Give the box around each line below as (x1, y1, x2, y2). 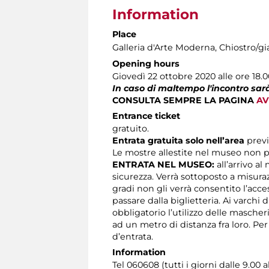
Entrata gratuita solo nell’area (112, 135, 244, 147)
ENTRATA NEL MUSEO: (112, 159, 214, 171)
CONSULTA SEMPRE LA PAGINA (112, 95, 256, 106)
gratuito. (112, 123, 149, 134)
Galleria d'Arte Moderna (112, 42, 215, 53)
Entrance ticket (112, 110, 180, 122)
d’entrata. (112, 231, 153, 243)
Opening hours (112, 58, 180, 70)
